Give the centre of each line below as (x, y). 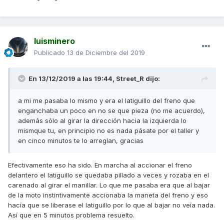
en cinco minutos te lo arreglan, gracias (81, 141)
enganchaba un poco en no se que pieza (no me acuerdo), (111, 111)
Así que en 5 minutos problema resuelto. (71, 215)
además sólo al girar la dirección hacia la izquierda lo (102, 121)
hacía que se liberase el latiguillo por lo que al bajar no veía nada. (111, 205)
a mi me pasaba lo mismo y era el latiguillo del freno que (106, 101)
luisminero (54, 41)
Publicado (50, 53)
